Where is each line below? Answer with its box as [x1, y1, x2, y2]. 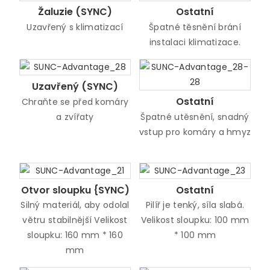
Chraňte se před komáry [21, 95, 129, 108]
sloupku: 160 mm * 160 [27, 228, 123, 241]
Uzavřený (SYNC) [32, 80, 118, 94]
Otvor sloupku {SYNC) [20, 183, 130, 197]
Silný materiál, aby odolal [20, 198, 130, 211]
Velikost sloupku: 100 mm [140, 213, 250, 226]
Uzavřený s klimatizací [27, 20, 124, 33]
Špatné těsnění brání [149, 20, 241, 33]
